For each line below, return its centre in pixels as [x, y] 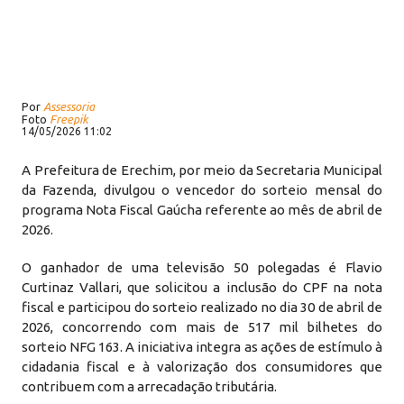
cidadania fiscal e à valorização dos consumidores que [202, 367]
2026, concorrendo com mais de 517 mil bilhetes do [202, 327]
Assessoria [69, 106]
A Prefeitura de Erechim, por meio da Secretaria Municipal [202, 170]
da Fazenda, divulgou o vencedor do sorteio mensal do [202, 190]
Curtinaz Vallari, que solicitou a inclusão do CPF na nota [202, 287]
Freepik [69, 119]
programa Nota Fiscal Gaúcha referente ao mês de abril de [202, 210]
